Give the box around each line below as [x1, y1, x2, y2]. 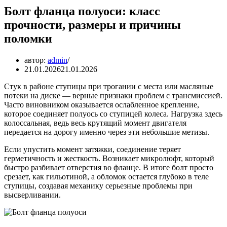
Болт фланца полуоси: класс [4, 4, 160, 18]
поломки [4, 31, 52, 45]
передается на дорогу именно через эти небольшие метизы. [4, 127, 209, 136]
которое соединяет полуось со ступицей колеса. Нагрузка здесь [4, 109, 222, 118]
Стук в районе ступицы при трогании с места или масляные [4, 82, 213, 91]
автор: [24, 55, 48, 64]
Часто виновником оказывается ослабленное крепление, [4, 100, 199, 109]
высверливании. [4, 190, 61, 199]
